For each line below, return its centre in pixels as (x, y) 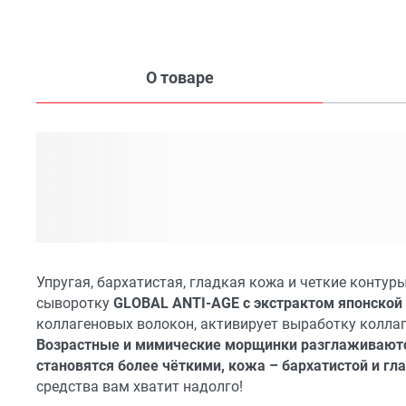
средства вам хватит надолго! (140, 387)
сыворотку (75, 304)
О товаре (179, 77)
